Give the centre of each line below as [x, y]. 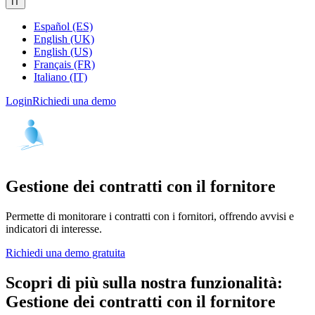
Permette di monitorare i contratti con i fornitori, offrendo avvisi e [150, 216]
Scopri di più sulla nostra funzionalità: [144, 282]
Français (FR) [64, 64]
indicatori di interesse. [54, 229]
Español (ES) [63, 26]
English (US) [63, 52]
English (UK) [64, 39]
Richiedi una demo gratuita [65, 252]
